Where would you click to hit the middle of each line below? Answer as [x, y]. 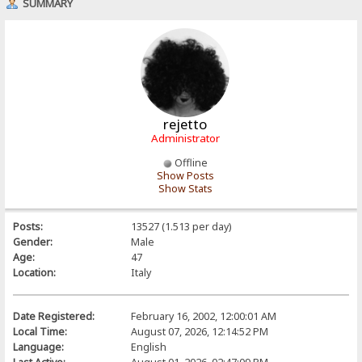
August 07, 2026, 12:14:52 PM [199, 331]
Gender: [33, 242]
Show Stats [185, 188]
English [148, 347]
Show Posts [185, 175]
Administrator [185, 138]
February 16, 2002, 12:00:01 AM [203, 316]
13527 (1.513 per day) [181, 226]
